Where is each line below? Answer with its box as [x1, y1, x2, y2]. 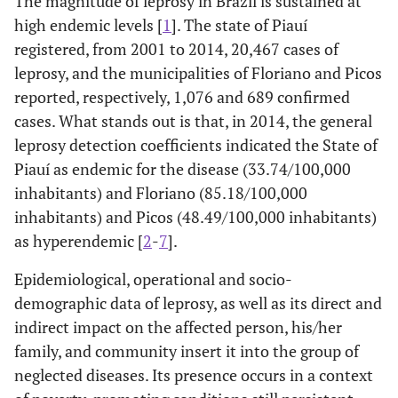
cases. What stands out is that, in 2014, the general [14, 109, 372, 131]
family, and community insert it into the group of [14, 339, 359, 362]
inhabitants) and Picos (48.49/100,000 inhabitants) [14, 205, 377, 227]
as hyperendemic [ [14, 229, 143, 251]
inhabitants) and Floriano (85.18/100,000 [14, 181, 307, 203]
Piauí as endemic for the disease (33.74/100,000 [14, 157, 351, 179]
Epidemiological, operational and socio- [14, 267, 292, 290]
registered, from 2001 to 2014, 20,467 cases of [14, 37, 338, 60]
